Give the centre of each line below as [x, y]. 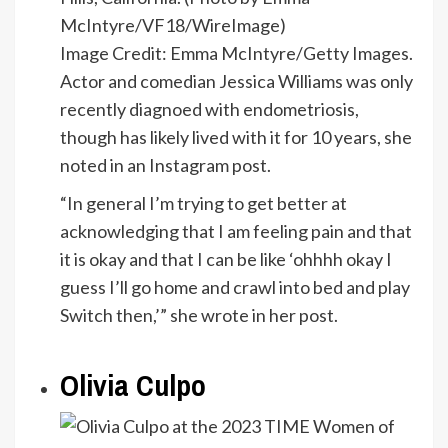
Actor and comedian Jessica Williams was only [236, 80]
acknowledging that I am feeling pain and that [236, 230]
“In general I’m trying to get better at [203, 202]
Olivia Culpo [133, 384]
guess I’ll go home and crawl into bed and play [235, 286]
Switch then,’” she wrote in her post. [199, 314]
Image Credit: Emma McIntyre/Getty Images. [236, 52]
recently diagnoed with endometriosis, [209, 108]
